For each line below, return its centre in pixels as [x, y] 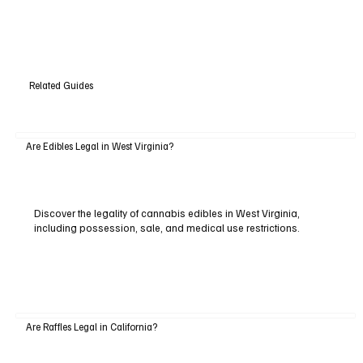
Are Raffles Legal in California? [91, 326]
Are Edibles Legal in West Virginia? [99, 146]
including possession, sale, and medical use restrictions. [167, 228]
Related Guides [61, 85]
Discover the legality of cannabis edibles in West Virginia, [167, 214]
